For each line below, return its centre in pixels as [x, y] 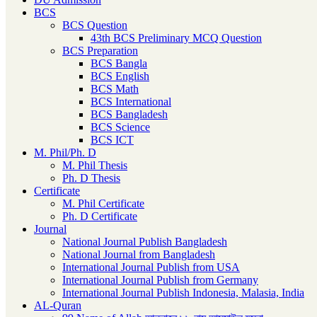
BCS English [120, 76]
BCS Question [95, 25]
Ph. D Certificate [100, 217]
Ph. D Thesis [91, 178]
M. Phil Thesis [95, 166]
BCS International [131, 102]
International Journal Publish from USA [151, 267]
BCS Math [115, 89]
